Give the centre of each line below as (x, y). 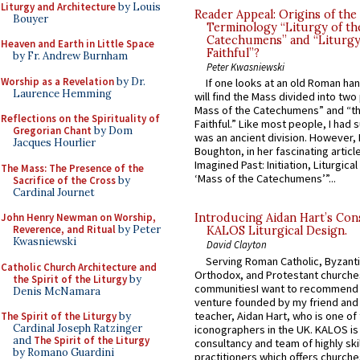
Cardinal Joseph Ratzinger (78, 328)
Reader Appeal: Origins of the (276, 15)
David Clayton (237, 245)
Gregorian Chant (52, 131)
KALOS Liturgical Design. (277, 231)
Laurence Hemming (62, 93)
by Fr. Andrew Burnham (70, 56)
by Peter (138, 229)
